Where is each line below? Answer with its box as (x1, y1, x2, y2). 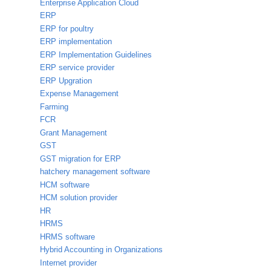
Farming (40, 102, 68, 111)
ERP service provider (40, 63, 114, 73)
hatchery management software (40, 167, 150, 177)
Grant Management (40, 128, 107, 137)
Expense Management (40, 89, 119, 99)
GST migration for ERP (40, 154, 121, 163)
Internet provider (40, 258, 97, 267)
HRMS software (40, 232, 95, 241)
